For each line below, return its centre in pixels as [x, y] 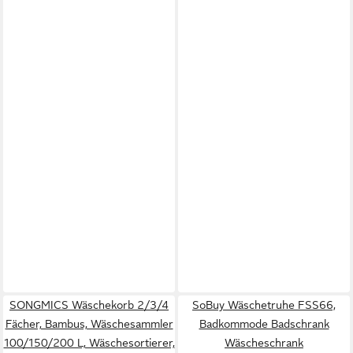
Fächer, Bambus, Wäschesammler [89, 324]
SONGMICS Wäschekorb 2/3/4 [89, 305]
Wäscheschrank [264, 343]
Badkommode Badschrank [264, 324]
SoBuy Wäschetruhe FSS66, [264, 305]
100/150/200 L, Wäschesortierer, [89, 343]
